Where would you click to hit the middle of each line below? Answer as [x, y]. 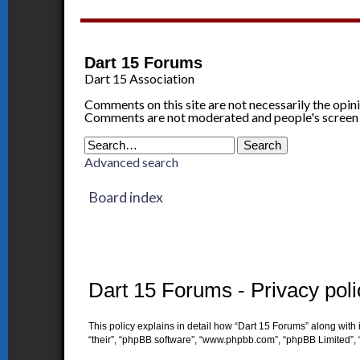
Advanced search [132, 162]
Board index [126, 197]
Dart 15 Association [140, 78]
